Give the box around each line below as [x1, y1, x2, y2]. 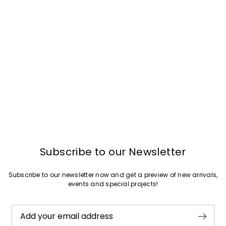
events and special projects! [68, 179, 158, 188]
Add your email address [20, 210, 113, 222]
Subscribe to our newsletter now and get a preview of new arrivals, [8, 170, 218, 179]
